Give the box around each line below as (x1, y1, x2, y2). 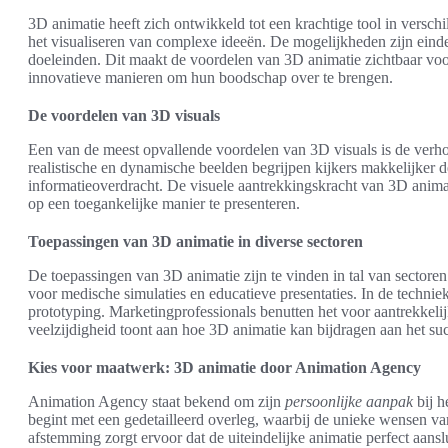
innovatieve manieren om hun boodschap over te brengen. (28, 69, 393, 86)
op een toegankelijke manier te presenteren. (28, 195, 300, 212)
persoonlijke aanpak (285, 393, 413, 410)
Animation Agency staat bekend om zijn (28, 393, 285, 410)
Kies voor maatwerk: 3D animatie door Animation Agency (28, 359, 421, 376)
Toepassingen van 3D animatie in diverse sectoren (28, 233, 363, 250)
